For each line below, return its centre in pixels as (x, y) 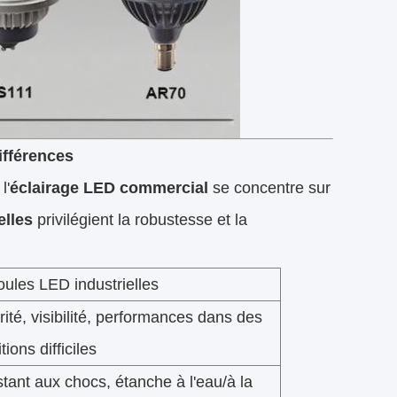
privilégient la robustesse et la (140, 220)
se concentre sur (269, 188)
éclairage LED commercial (109, 188)
